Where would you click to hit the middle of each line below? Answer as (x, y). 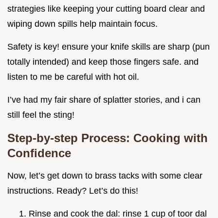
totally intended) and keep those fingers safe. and (103, 62)
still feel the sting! (41, 115)
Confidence (39, 153)
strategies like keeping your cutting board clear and (106, 9)
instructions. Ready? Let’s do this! (73, 191)
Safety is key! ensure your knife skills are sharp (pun (109, 46)
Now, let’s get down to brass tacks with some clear (105, 175)
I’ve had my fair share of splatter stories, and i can (104, 100)
